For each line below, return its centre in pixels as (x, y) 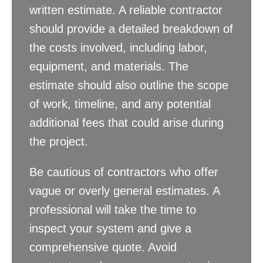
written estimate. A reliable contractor (126, 10)
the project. (59, 142)
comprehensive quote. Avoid (103, 247)
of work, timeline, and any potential (120, 104)
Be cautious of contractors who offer (124, 172)
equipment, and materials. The (109, 67)
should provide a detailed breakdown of (131, 29)
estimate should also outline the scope (129, 85)
